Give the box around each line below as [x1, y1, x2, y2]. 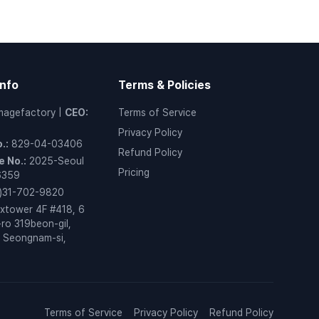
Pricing [118, 167, 150, 178]
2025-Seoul [28, 155, 84, 167]
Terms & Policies [118, 78, 211, 92]
